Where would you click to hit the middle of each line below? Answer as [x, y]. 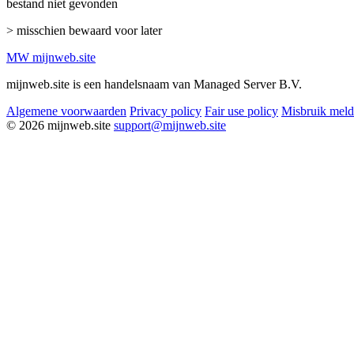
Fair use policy [241, 111]
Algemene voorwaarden [66, 111]
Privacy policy [166, 111]
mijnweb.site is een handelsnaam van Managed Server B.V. [154, 84]
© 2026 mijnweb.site [58, 125]
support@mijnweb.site [170, 125]
